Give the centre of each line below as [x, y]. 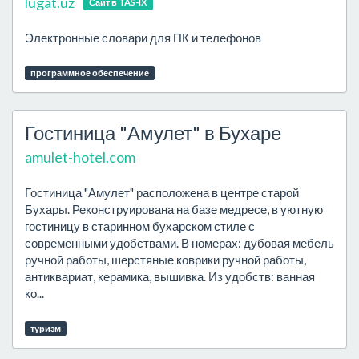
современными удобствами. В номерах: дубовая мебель [179, 243]
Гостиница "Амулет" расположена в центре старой [162, 192]
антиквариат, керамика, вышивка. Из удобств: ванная [170, 276]
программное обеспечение [89, 73]
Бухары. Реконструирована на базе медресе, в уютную [174, 209]
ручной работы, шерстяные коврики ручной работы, [165, 260]
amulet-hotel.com [80, 157]
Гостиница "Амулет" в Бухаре [153, 133]
